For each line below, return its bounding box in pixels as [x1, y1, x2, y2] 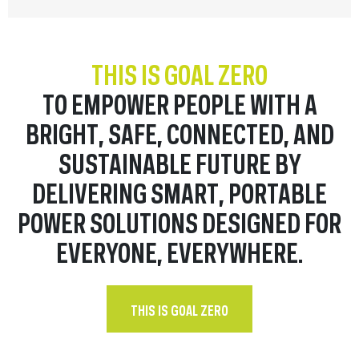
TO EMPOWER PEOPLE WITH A [42, 83, 317, 122]
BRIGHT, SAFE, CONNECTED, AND [25, 113, 334, 151]
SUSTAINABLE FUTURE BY [58, 143, 301, 181]
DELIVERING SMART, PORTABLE [32, 172, 327, 211]
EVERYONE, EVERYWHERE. [56, 232, 303, 270]
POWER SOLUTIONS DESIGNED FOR [18, 202, 341, 240]
